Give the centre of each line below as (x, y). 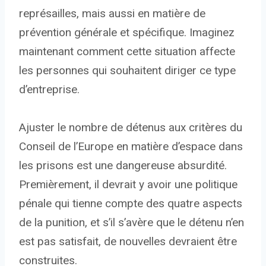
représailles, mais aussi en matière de (112, 14)
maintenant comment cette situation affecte (127, 52)
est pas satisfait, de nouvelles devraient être (128, 242)
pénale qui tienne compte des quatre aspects (131, 204)
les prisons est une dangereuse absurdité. (123, 166)
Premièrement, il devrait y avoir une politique (128, 185)
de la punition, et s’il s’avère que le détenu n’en (132, 223)
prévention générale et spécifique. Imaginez (127, 33)
